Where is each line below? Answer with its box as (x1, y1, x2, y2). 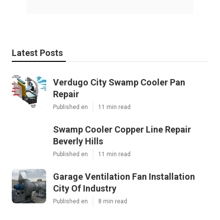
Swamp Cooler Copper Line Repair (53, 124, 191, 135)
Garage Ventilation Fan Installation (53, 171, 195, 182)
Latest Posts (12, 47, 63, 58)
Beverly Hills (53, 136, 103, 146)
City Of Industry (53, 183, 116, 193)
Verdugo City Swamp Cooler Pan (53, 77, 185, 87)
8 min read (98, 197, 127, 205)
